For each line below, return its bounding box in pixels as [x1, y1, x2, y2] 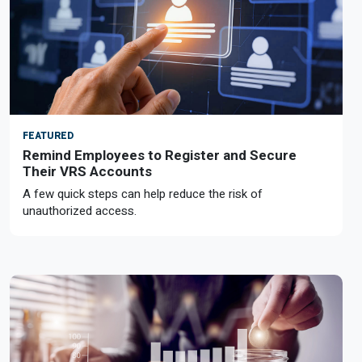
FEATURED [23, 128, 74, 143]
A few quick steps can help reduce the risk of [23, 185, 263, 203]
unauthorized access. [23, 202, 137, 220]
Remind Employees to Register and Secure [23, 147, 297, 163]
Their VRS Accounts [23, 163, 152, 179]
